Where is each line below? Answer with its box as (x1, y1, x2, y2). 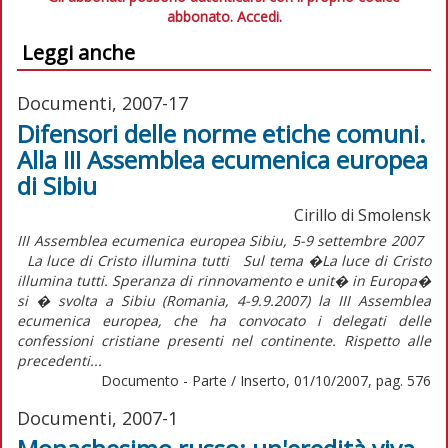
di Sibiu (17, 168, 97, 202)
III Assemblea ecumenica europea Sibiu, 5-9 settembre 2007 (17, 230, 431, 250)
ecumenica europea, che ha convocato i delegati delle (17, 310, 431, 330)
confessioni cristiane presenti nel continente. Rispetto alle (17, 330, 431, 350)
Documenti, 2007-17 (17, 90, 188, 115)
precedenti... (17, 350, 102, 370)
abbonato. (166, 6, 237, 26)
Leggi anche (22, 38, 135, 66)
